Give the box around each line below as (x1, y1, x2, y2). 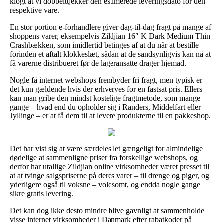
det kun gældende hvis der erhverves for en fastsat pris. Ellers (10, 84, 202, 93)
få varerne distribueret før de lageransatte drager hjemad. (10, 58, 186, 67)
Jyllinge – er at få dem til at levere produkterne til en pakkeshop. (10, 111, 211, 120)
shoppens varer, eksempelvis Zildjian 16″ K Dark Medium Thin (10, 31, 210, 40)
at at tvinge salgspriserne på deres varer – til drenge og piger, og (10, 171, 209, 180)
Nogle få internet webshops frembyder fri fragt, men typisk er (10, 75, 202, 84)
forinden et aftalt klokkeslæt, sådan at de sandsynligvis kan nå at (10, 49, 211, 58)
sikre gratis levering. (10, 189, 73, 198)
